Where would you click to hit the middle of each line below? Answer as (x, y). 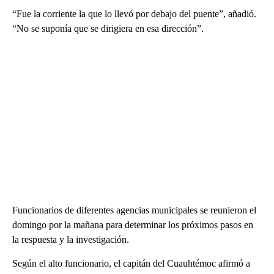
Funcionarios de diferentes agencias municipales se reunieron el (134, 210)
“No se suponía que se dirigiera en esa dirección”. (108, 29)
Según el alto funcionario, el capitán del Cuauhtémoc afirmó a (131, 264)
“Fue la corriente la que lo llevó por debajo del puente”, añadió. (134, 14)
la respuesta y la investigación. (71, 240)
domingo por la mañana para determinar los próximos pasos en (133, 225)
